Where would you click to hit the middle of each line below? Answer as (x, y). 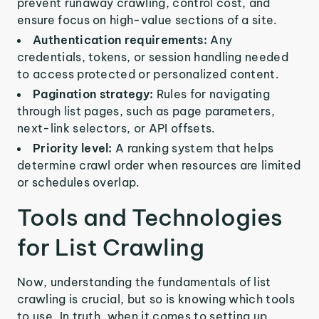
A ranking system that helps (195, 148)
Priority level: (74, 148)
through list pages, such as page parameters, (146, 111)
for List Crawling (111, 247)
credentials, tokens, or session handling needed (153, 57)
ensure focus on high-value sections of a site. (147, 20)
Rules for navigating (213, 94)
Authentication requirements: (122, 40)
